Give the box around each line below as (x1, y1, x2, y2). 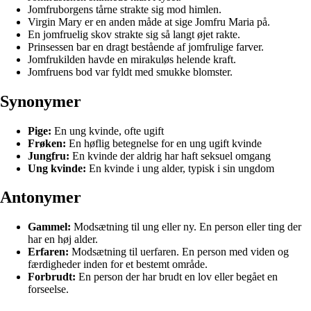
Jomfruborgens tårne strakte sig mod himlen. (28, 3, 221, 15)
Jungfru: (28, 149, 69, 162)
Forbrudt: (28, 271, 76, 283)
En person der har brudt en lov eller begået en (76, 271, 278, 283)
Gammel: (28, 221, 71, 233)
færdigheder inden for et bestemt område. (28, 258, 208, 271)
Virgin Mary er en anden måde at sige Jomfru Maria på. (28, 15, 270, 28)
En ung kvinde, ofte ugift (51, 124, 164, 137)
